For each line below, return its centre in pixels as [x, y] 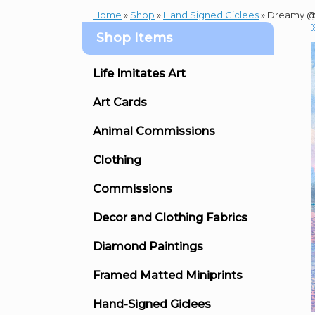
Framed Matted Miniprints [168, 275]
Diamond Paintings [148, 246]
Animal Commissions [154, 131]
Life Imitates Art [139, 73]
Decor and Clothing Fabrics [170, 217]
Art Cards [120, 102]
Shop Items [134, 38]
